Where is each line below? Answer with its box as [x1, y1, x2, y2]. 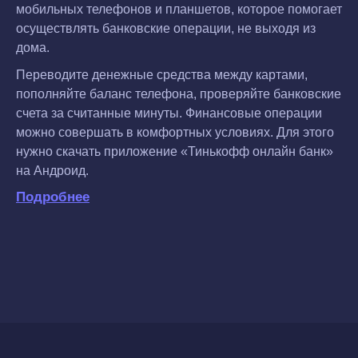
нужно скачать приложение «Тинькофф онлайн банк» [16, 144, 333, 158]
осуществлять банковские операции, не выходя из [16, 22, 316, 36]
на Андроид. [16, 163, 89, 177]
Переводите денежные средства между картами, [16, 67, 308, 82]
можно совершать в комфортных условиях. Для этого [16, 125, 334, 139]
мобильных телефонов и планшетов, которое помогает [16, 2, 342, 17]
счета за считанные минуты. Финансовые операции [16, 105, 322, 120]
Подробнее [16, 189, 89, 205]
